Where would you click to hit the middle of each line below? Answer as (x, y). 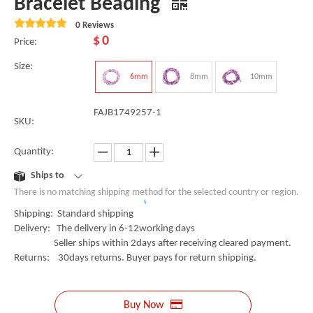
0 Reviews (95, 26)
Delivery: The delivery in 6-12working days (104, 229)
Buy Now (144, 305)
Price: (26, 42)
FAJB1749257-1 (128, 113)
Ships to (48, 176)
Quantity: (34, 152)
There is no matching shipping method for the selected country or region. (156, 193)
